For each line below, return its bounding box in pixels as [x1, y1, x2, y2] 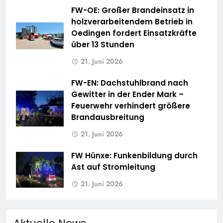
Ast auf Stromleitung [71, 162, 155, 173]
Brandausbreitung [71, 112, 144, 123]
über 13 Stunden [71, 39, 134, 50]
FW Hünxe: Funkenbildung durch [71, 150, 198, 161]
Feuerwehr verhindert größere [71, 101, 190, 111]
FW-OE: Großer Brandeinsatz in [71, 5, 194, 16]
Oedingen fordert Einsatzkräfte [71, 28, 197, 39]
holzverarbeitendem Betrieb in [71, 16, 193, 27]
